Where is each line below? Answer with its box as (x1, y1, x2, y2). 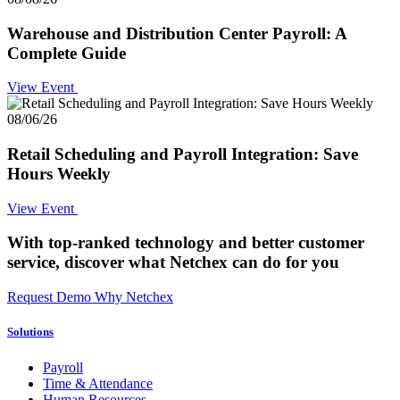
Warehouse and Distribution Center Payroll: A (7, 23, 346, 43)
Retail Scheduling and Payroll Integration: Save (7, 145, 358, 164)
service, (7, 253, 64, 272)
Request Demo (7, 289, 95, 305)
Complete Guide (7, 43, 126, 62)
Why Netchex (95, 289, 173, 305)
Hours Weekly (7, 164, 111, 184)
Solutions (7, 325, 54, 339)
